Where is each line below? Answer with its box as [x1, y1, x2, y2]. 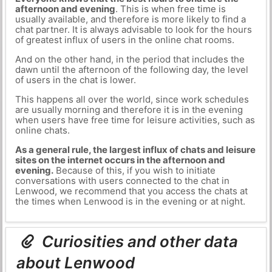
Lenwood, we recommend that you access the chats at [15, 185, 248, 197]
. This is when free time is [115, 3, 226, 15]
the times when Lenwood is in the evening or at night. [15, 195, 245, 207]
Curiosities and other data [38, 232, 239, 251]
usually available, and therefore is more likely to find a [15, 13, 246, 25]
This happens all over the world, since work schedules [15, 93, 249, 105]
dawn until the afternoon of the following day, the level [15, 64, 248, 75]
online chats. [15, 124, 70, 136]
